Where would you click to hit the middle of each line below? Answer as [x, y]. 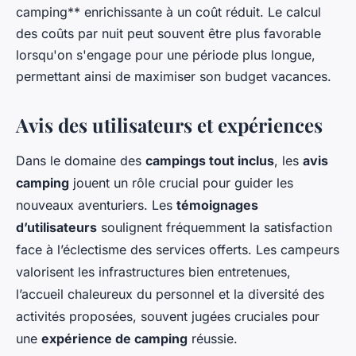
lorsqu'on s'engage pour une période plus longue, [166, 55]
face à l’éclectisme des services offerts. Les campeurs [178, 250]
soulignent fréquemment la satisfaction [215, 228]
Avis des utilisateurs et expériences [169, 125]
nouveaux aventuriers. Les [96, 205]
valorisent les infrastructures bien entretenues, [153, 272]
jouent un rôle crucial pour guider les [181, 183]
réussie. [213, 339]
